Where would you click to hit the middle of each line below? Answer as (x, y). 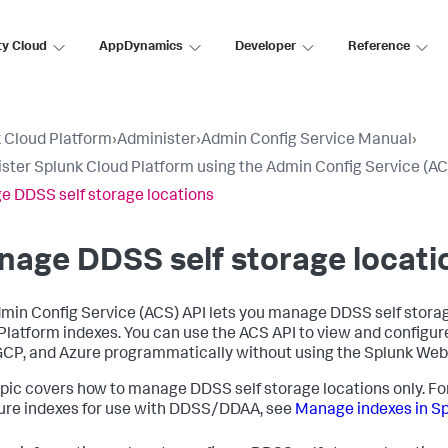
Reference (379, 47)
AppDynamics (141, 47)
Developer (265, 47)
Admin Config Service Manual (306, 141)
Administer (156, 141)
